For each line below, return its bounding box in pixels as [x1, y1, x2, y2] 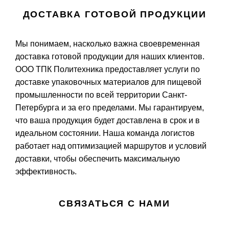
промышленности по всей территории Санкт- [15, 90, 187, 99]
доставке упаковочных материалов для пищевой [15, 77, 201, 86]
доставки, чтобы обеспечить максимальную [15, 154, 180, 163]
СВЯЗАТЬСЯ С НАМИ [59, 198, 170, 209]
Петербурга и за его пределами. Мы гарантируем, [15, 103, 204, 112]
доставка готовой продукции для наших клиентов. [15, 52, 204, 61]
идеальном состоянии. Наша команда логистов [15, 128, 195, 138]
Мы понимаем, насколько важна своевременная [15, 39, 200, 48]
